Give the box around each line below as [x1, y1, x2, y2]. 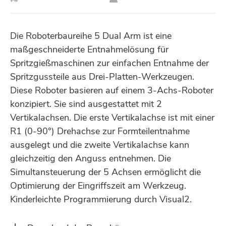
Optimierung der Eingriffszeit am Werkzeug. [10, 180, 186, 192]
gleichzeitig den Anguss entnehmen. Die [10, 152, 171, 165]
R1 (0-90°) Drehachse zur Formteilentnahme [10, 125, 190, 138]
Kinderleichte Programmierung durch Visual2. [10, 193, 192, 206]
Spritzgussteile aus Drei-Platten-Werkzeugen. [10, 71, 194, 83]
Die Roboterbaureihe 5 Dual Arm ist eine [10, 30, 172, 42]
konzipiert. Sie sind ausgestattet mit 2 [10, 98, 162, 110]
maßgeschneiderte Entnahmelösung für [10, 43, 168, 56]
